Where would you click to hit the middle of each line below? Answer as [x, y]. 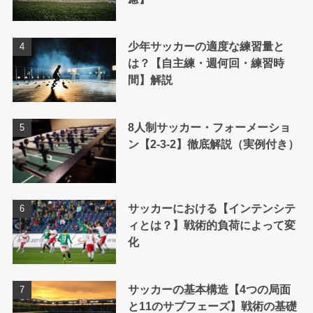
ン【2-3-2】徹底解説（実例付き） [213, 144]
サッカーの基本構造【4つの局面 [209, 289]
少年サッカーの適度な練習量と [206, 46]
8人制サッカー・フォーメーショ [209, 127]
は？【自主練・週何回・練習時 [206, 63]
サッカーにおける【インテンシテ [211, 208]
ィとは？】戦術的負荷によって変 [211, 225]
